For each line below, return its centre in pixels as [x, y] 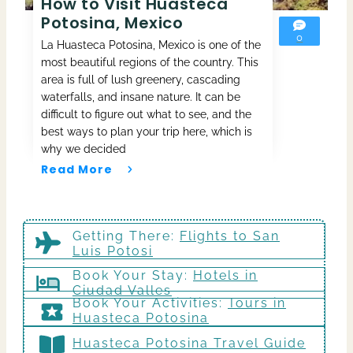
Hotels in [225, 275]
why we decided [84, 149]
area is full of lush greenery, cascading [141, 79]
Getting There [122, 236]
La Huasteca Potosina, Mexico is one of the [151, 45]
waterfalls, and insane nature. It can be [141, 97]
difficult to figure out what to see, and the [146, 114]
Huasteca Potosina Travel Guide [189, 344]
